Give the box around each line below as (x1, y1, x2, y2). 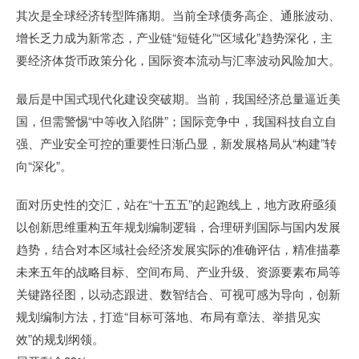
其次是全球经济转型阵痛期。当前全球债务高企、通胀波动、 (16, 6, 341, 23)
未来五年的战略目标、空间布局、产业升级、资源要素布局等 (16, 263, 341, 280)
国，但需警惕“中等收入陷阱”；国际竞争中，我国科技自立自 (16, 112, 337, 129)
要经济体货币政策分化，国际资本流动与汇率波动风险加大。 (16, 51, 341, 68)
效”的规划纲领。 (16, 330, 104, 347)
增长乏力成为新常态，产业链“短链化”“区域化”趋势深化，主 (16, 29, 333, 46)
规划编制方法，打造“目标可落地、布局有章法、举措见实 (16, 308, 321, 325)
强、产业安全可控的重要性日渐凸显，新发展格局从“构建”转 (16, 135, 337, 151)
